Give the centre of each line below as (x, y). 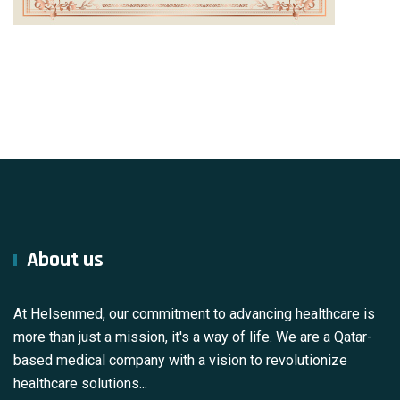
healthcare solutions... (80, 383)
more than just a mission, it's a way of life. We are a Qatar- (193, 337)
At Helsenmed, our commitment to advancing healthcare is (194, 313)
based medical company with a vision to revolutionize (180, 360)
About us (65, 259)
